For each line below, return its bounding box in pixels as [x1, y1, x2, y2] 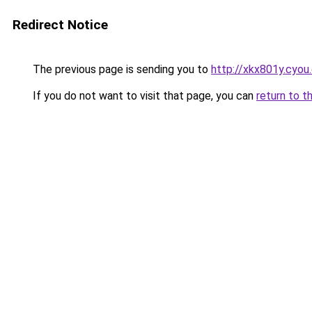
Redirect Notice [13, 17, 108, 33]
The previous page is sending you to [30, 63, 211, 76]
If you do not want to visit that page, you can [30, 89, 256, 102]
